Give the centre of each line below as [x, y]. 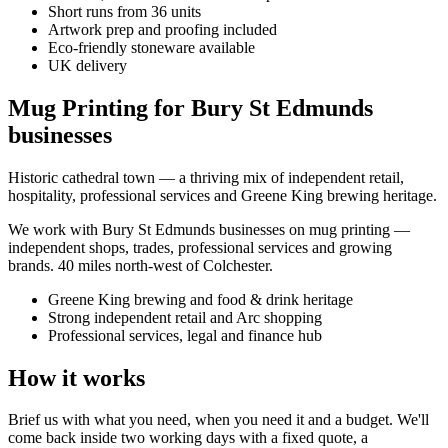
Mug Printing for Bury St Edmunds [190, 107]
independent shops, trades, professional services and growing [200, 247]
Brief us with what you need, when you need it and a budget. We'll [218, 420]
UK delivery [87, 65]
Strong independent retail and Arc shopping [185, 317]
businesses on [262, 229]
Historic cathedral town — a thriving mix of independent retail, [206, 177]
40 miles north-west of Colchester [163, 265]
